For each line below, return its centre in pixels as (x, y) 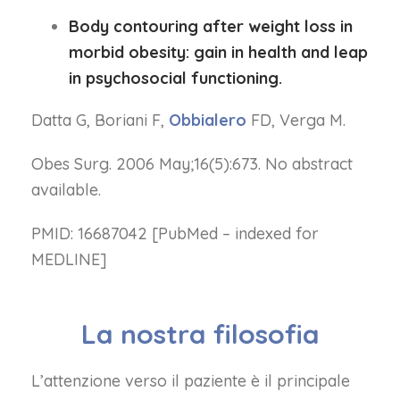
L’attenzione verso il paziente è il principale (191, 381)
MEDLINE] (69, 259)
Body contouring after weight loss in (211, 26)
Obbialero (208, 120)
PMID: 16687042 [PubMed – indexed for (175, 233)
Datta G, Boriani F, (100, 120)
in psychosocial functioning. (176, 78)
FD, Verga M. (296, 120)
